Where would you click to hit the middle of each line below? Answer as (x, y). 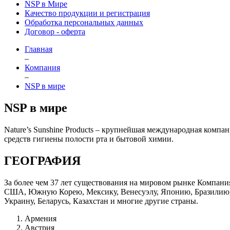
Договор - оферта (55, 32)
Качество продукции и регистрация (87, 13)
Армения (42, 218)
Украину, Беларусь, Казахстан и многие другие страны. (101, 201)
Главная (39, 49)
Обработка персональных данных (84, 22)
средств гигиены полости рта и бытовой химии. (89, 139)
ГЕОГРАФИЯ (42, 160)
